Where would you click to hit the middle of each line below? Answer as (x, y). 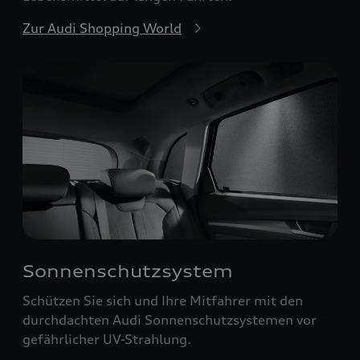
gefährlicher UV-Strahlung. (107, 339)
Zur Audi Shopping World (102, 29)
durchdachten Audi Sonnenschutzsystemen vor (170, 319)
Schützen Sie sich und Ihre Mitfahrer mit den (163, 300)
